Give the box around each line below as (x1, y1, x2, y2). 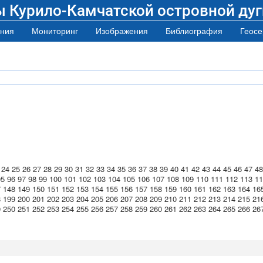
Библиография (166, 25, 222, 36)
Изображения (96, 25, 148, 36)
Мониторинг (32, 25, 78, 36)
